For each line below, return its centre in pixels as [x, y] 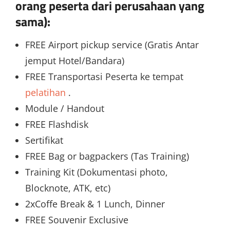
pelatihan [45, 93]
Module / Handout [64, 109]
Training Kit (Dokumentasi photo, [96, 172]
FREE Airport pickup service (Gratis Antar [112, 45]
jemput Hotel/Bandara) [74, 61]
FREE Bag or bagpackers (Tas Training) [107, 156]
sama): [33, 22]
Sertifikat [44, 140]
